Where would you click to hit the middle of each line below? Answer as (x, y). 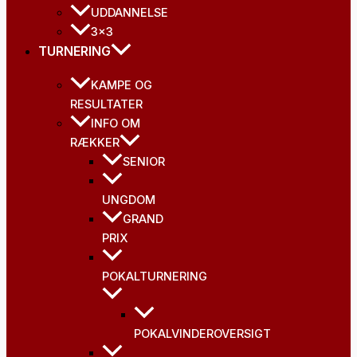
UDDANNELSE (129, 13)
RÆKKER (95, 143)
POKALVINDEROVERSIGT (202, 334)
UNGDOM (129, 200)
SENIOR (144, 162)
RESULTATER (106, 105)
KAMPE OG (122, 86)
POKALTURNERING (155, 277)
